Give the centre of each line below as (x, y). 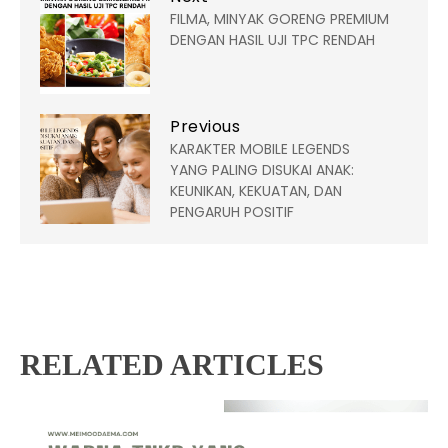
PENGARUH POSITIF (232, 211)
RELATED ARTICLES (172, 364)
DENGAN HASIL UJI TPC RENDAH (272, 39)
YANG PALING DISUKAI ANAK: (262, 169)
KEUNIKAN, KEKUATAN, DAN (256, 190)
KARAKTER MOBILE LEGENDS (260, 148)
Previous (205, 126)
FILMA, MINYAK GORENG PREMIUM (279, 18)
